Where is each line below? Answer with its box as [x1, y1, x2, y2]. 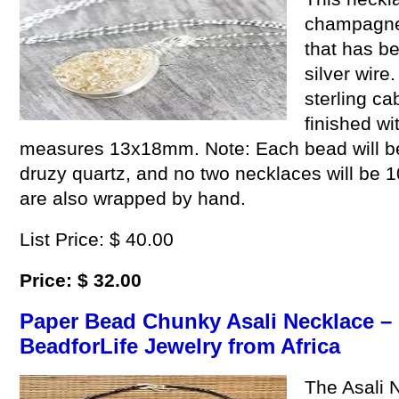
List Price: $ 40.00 [20, 229, 174, 249]
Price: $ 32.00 [20, 270, 142, 290]
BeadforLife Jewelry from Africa [20, 334, 340, 358]
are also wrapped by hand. [20, 188, 246, 208]
